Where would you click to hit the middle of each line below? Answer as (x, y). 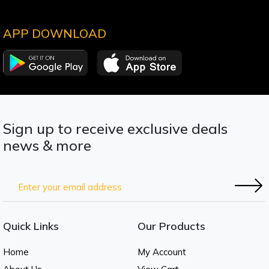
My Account (162, 252)
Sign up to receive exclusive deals (115, 129)
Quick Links (31, 226)
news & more (47, 146)
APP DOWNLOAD (55, 33)
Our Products (171, 226)
